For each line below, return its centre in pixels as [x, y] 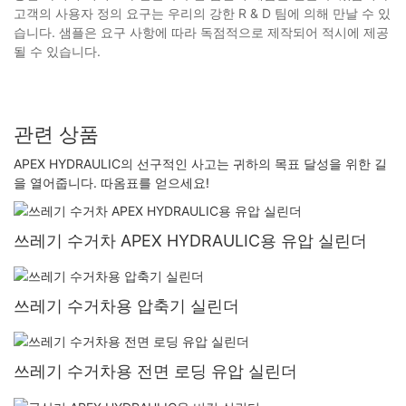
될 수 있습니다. [57, 52]
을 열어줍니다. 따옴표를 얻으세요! [111, 182]
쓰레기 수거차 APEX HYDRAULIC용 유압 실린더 [190, 241]
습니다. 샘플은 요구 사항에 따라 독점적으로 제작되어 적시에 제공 [201, 33]
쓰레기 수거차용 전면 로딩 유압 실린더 [155, 372]
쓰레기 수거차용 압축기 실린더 [126, 306]
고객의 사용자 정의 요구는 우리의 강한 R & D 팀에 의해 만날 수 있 [202, 14]
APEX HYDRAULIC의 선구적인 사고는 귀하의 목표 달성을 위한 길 [200, 163]
